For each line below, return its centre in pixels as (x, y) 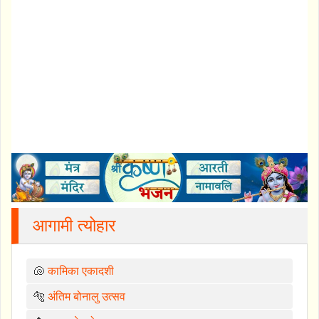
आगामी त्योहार (74, 226)
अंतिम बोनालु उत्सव (87, 297)
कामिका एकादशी (81, 271)
